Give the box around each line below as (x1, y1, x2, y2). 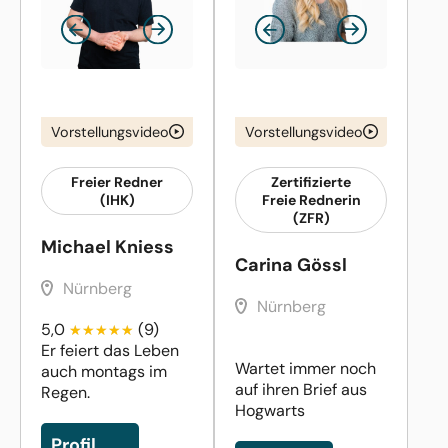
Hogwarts (235, 399, 305, 421)
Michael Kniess (41, 234, 174, 259)
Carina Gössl (235, 252, 347, 277)
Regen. (41, 381, 90, 403)
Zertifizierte (271, 172, 351, 191)
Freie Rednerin (261, 190, 361, 209)
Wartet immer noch (235, 357, 376, 379)
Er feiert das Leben (41, 339, 179, 361)
